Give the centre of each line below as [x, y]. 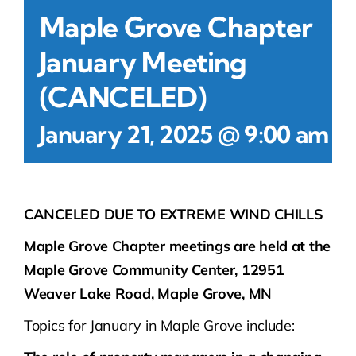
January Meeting [143, 62]
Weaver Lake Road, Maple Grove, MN [148, 294]
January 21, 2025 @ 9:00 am [184, 135]
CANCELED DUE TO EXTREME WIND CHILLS [174, 215]
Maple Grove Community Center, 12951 [154, 270]
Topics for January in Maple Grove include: [159, 326]
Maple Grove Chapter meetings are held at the [178, 246]
